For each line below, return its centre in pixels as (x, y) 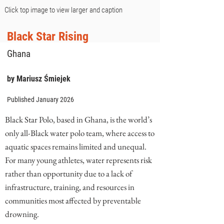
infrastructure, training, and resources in (70, 187)
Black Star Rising (48, 36)
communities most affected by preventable (73, 200)
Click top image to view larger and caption (63, 10)
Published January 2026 (40, 99)
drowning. (22, 214)
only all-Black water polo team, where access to (80, 133)
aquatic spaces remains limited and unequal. (76, 146)
